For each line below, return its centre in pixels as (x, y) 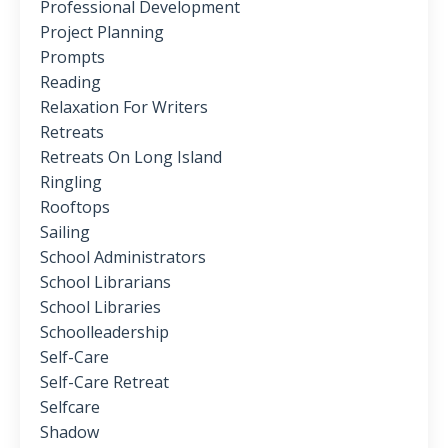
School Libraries (100, 307)
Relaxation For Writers (124, 107)
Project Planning (102, 32)
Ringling (71, 182)
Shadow (69, 432)
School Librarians (105, 282)
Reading (70, 82)
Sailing (65, 232)
